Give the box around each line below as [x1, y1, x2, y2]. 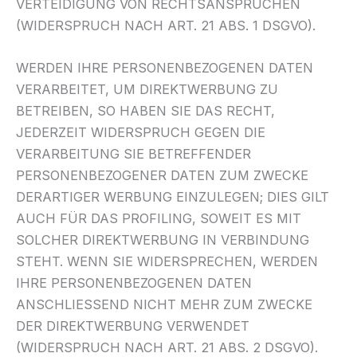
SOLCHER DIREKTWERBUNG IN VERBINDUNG [16, 231, 309, 248]
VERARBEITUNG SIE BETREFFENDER [16, 145, 251, 162]
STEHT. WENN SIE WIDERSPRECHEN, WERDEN [16, 253, 318, 269]
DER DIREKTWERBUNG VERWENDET [16, 317, 249, 334]
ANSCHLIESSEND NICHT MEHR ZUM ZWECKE [16, 296, 312, 312]
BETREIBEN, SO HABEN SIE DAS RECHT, [16, 102, 275, 119]
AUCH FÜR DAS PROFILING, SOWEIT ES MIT [16, 210, 301, 226]
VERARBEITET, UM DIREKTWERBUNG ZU [16, 80, 278, 97]
